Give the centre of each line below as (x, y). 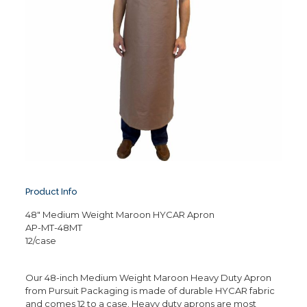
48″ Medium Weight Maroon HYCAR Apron (120, 215)
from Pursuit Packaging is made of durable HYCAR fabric (150, 291)
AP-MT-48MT (53, 228)
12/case (40, 241)
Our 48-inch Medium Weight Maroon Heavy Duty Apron (148, 278)
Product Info (51, 192)
